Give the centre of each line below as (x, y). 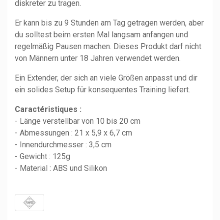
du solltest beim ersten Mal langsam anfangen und (101, 34)
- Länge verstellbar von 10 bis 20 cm (78, 121)
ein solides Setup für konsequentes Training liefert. (102, 89)
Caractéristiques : (48, 109)
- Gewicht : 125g (42, 156)
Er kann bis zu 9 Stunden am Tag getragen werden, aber (109, 23)
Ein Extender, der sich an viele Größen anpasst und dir (106, 78)
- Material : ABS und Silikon (61, 168)
